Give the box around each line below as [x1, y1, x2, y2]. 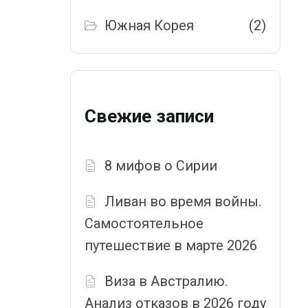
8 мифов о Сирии [104, 157, 218, 175]
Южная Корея [104, 17, 195, 34]
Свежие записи [85, 106, 214, 127]
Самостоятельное [85, 215, 203, 232]
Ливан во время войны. [104, 193, 262, 210]
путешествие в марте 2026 [85, 237, 257, 254]
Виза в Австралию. [104, 273, 228, 290]
